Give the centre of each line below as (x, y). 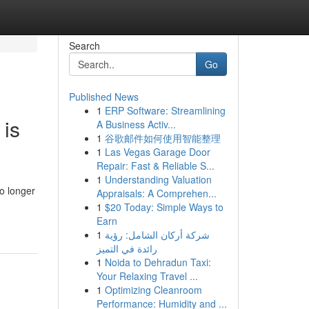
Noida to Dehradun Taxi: (158, 262)
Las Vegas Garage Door (157, 152)
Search (84, 46)
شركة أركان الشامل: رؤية (157, 235)
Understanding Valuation (158, 179)
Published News (103, 97)
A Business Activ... (136, 124)
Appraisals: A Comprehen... (156, 193)
